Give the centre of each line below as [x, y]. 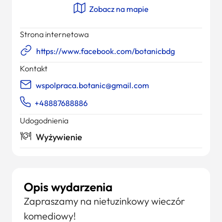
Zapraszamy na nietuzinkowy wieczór [104, 201]
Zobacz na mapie [118, 9]
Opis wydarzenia [68, 187]
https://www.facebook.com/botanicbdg [106, 51]
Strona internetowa [54, 34]
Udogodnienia [44, 120]
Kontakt [34, 68]
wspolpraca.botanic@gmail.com [92, 85]
